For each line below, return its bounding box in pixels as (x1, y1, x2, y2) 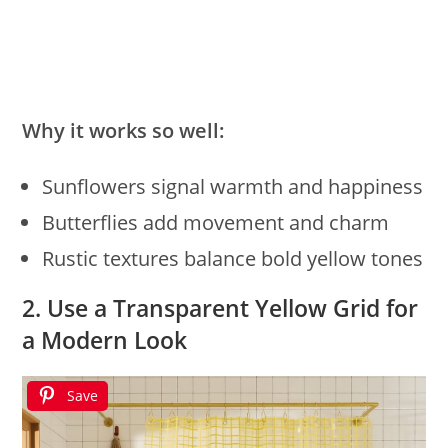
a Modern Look (22, 324, 188, 357)
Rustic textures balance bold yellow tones (42, 245, 424, 273)
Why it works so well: (22, 117, 226, 145)
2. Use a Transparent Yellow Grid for (22, 292, 419, 325)
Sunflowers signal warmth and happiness (42, 173, 424, 201)
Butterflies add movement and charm (42, 209, 390, 237)
